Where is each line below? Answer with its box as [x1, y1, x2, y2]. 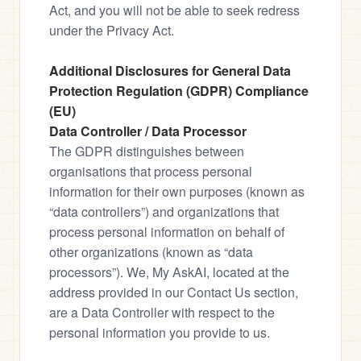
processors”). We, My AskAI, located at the [49, 263, 289, 281]
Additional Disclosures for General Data [49, 61, 291, 80]
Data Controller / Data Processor [49, 122, 247, 140]
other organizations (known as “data [49, 243, 253, 261]
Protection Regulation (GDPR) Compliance [49, 81, 309, 100]
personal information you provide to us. [49, 323, 270, 342]
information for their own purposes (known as [49, 182, 305, 201]
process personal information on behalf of [49, 222, 284, 241]
